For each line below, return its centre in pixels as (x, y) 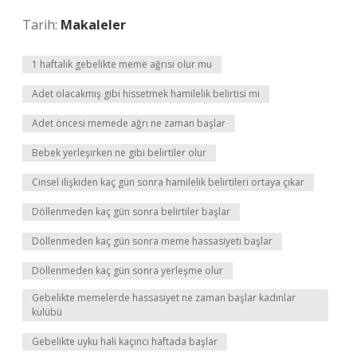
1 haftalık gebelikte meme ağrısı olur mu (122, 64)
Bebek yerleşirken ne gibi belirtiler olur (119, 153)
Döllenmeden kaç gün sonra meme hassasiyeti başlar (152, 241)
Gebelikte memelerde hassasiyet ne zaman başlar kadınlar (164, 298)
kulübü (47, 312)
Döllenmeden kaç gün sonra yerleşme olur (127, 271)
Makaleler (93, 25)
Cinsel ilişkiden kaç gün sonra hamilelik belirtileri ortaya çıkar (168, 182)
